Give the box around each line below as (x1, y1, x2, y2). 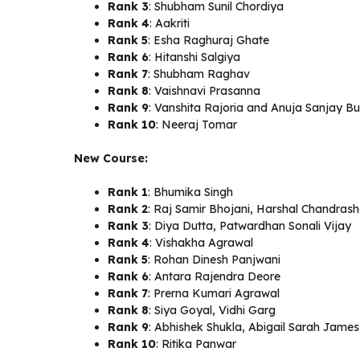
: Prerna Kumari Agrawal (148, 286, 280, 301)
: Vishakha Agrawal (149, 235, 253, 250)
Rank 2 (108, 202, 148, 216)
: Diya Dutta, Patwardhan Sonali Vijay (149, 219, 351, 233)
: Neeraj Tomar (156, 117, 237, 132)
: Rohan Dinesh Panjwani (148, 252, 280, 267)
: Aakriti (149, 16, 190, 31)
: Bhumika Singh (148, 185, 233, 199)
